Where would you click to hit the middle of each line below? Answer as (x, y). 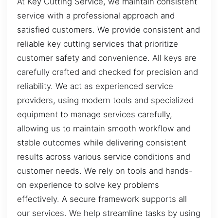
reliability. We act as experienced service (95, 86)
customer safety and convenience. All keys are (107, 58)
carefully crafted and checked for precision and (108, 72)
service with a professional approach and (96, 15)
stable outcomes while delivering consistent (102, 142)
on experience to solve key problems (88, 185)
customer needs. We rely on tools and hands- (105, 171)
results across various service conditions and (104, 156)
